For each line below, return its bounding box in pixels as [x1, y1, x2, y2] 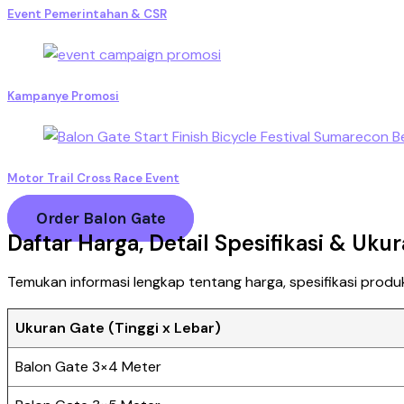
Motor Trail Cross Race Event [7, 170, 179, 187]
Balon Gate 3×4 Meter [15, 357, 161, 377]
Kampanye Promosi [7, 87, 119, 104]
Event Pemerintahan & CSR [7, 5, 167, 22]
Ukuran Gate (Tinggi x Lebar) [15, 318, 221, 338]
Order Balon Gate [36, 208, 165, 229]
